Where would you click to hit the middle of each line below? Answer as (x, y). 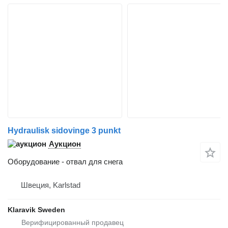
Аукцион (65, 144)
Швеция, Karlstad (51, 185)
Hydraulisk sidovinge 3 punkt (64, 130)
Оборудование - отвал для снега (65, 161)
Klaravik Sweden (36, 209)
